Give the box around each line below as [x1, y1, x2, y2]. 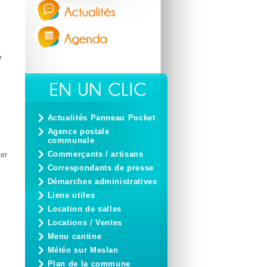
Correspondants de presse [47, 163, 154, 172]
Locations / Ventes [47, 218, 123, 227]
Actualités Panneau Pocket [47, 113, 156, 122]
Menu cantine [47, 232, 102, 241]
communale [47, 136, 95, 145]
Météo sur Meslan [47, 246, 119, 254]
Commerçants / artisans [47, 150, 144, 159]
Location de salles [47, 204, 122, 213]
